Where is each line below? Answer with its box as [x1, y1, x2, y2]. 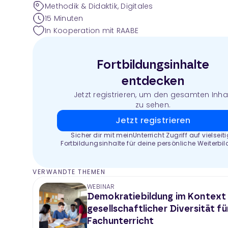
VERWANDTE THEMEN [33, 167, 105, 176]
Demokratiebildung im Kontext [87, 192, 226, 202]
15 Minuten [45, 13, 83, 23]
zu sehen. [135, 100, 171, 110]
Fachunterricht [87, 217, 154, 226]
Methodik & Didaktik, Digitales [45, 1, 153, 11]
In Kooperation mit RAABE [45, 25, 138, 36]
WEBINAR [87, 182, 115, 191]
